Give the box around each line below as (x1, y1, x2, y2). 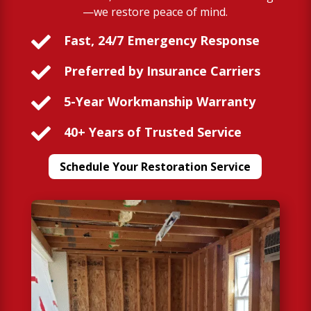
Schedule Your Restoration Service (60, 158, 251, 174)
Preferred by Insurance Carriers (63, 62, 260, 79)
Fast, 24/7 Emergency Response (63, 31, 260, 49)
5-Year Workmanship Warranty (63, 92, 255, 110)
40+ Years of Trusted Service (63, 123, 242, 140)
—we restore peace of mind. (83, 3, 228, 19)
